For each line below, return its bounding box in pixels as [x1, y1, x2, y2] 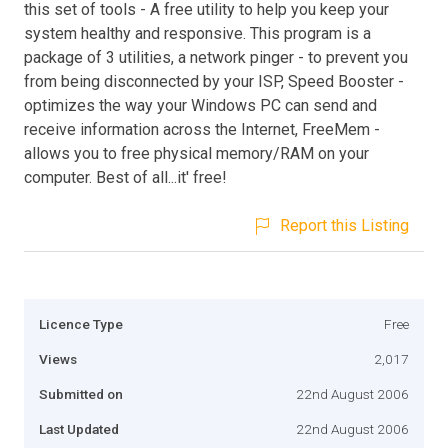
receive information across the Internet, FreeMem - [24, 119, 380, 139]
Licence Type [39, 315, 123, 332]
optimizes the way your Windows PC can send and [24, 95, 377, 115]
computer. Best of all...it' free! [24, 167, 227, 187]
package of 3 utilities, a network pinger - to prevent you [24, 47, 408, 67]
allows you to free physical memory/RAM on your [24, 143, 369, 163]
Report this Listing [280, 215, 409, 235]
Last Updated [39, 420, 119, 437]
